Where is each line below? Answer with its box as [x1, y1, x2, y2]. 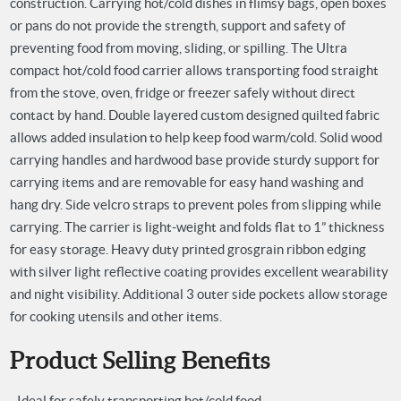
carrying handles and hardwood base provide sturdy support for [9, 152, 380, 168]
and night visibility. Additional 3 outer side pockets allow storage [9, 286, 388, 303]
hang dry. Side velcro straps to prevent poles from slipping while [9, 197, 381, 213]
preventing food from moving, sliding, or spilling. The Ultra [9, 40, 347, 56]
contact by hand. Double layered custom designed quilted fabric [9, 107, 380, 124]
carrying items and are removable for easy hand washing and [9, 175, 363, 191]
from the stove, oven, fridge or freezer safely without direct [9, 85, 355, 101]
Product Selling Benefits [9, 346, 270, 374]
